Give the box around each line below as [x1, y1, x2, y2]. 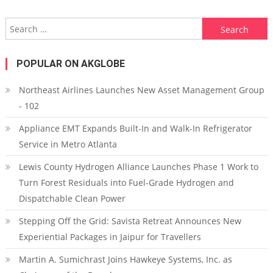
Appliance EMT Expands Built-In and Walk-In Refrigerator [18, 122, 252, 134]
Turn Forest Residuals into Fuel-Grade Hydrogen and [18, 177, 234, 188]
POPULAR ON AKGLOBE [16, 58, 125, 69]
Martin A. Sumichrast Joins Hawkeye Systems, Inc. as [18, 253, 232, 265]
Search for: [202, 19, 247, 31]
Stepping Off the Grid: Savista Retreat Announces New [18, 215, 241, 227]
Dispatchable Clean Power [18, 193, 126, 204]
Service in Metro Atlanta [18, 138, 117, 150]
